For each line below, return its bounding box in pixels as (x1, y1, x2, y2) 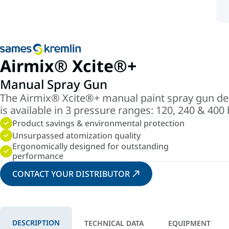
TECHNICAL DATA (84, 218, 144, 228)
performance (12, 150, 63, 162)
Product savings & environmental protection (12, 117, 185, 129)
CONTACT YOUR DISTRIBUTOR (12, 168, 130, 179)
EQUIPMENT (168, 218, 211, 228)
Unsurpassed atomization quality (12, 129, 141, 141)
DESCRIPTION (12, 218, 60, 227)
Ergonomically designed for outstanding (12, 141, 169, 152)
